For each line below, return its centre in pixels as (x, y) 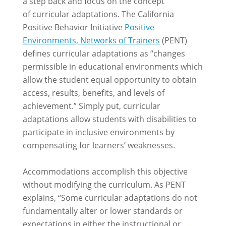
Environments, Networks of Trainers (91, 40)
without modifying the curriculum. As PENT (104, 184)
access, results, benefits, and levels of (93, 93)
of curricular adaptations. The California (98, 14)
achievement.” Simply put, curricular (91, 106)
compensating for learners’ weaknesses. (99, 145)
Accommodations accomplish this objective (105, 171)
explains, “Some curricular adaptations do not (110, 197)
